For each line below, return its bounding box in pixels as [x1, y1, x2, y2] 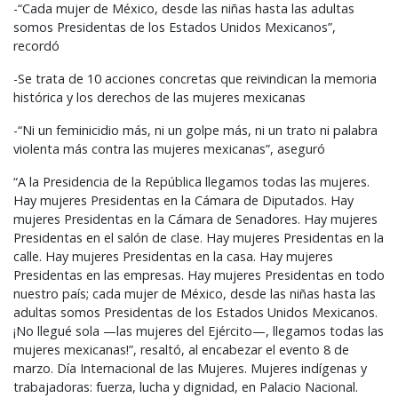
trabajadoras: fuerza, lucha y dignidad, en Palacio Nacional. [13, 378, 358, 396]
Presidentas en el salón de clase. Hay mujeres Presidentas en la [13, 229, 384, 247]
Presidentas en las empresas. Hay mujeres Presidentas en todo [13, 267, 385, 284]
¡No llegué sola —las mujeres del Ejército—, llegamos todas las [13, 322, 384, 340]
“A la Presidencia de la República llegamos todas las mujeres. [13, 173, 370, 191]
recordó [13, 37, 60, 55]
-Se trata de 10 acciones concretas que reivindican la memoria [13, 70, 377, 88]
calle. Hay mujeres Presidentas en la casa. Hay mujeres [13, 248, 333, 266]
